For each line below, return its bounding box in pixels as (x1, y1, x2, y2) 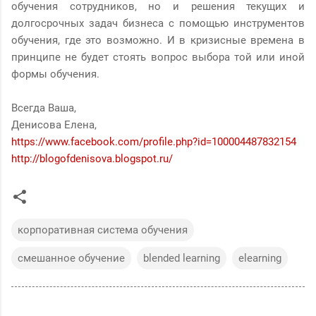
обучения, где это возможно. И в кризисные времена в (11, 33, 305, 47)
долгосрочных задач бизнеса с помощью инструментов (11, 16, 305, 30)
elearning (238, 251, 281, 265)
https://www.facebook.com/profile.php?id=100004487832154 (11, 135, 296, 148)
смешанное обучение (18, 251, 125, 265)
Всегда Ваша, (11, 101, 76, 114)
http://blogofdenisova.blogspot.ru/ (11, 152, 173, 165)
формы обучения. (11, 67, 99, 80)
